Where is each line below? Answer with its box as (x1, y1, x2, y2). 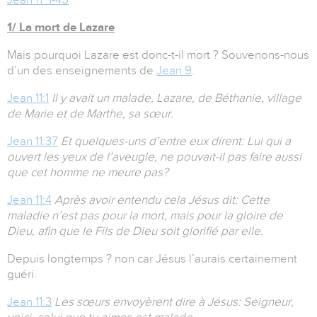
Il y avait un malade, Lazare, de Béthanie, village (52, 91, 301, 105)
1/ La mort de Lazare (7, 21, 115, 35)
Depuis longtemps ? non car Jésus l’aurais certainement (7, 252, 297, 266)
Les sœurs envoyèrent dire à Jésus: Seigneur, (54, 295, 294, 309)
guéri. (7, 267, 37, 282)
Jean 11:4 (7, 193, 52, 207)
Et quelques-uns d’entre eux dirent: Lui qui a (61, 134, 291, 149)
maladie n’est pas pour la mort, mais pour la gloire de (7, 209, 283, 223)
